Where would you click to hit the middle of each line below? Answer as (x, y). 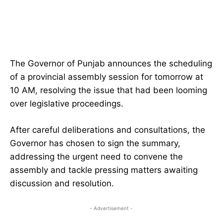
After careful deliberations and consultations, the (108, 130)
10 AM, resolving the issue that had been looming (109, 90)
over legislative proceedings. (67, 104)
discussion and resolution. (62, 184)
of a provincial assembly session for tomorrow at (107, 77)
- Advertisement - (111, 208)
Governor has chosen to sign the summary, (95, 143)
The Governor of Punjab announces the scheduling (111, 64)
